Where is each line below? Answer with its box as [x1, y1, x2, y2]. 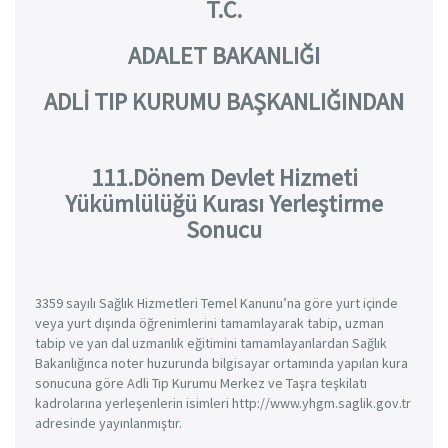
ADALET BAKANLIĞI [128, 40, 320, 71]
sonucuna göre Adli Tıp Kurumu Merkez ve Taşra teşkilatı [35, 374, 367, 392]
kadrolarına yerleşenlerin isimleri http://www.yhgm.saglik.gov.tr [35, 394, 411, 412]
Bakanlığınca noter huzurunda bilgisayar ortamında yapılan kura [35, 354, 408, 372]
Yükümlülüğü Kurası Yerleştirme [65, 188, 383, 219]
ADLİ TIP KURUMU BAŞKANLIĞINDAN [44, 86, 404, 117]
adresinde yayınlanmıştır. [35, 414, 182, 432]
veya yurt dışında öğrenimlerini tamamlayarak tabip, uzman [35, 314, 384, 332]
